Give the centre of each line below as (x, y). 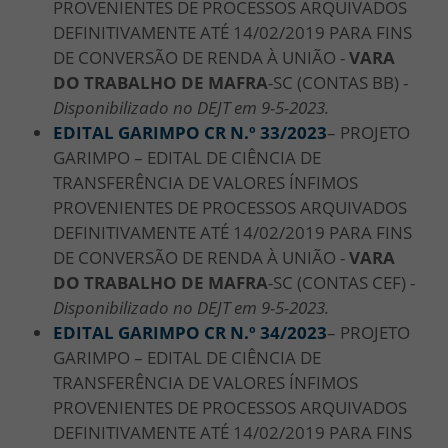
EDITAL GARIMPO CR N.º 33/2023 (190, 132)
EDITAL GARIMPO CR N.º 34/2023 (190, 332)
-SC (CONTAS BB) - (338, 82)
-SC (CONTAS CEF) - (341, 282)
